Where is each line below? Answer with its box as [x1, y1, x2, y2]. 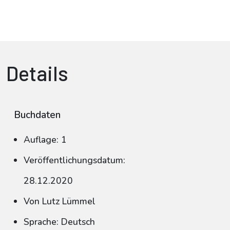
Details [6, 61, 68, 85]
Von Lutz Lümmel [24, 195, 95, 207]
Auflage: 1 [24, 133, 67, 146]
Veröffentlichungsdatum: [24, 154, 125, 166]
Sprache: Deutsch [24, 216, 95, 228]
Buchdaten [14, 108, 61, 122]
